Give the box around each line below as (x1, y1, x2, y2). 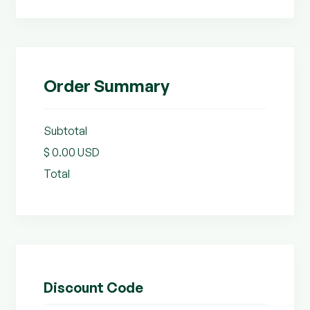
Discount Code (44, 279, 144, 296)
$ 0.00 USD (44, 145, 100, 159)
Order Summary (44, 75, 170, 96)
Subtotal (44, 124, 88, 138)
